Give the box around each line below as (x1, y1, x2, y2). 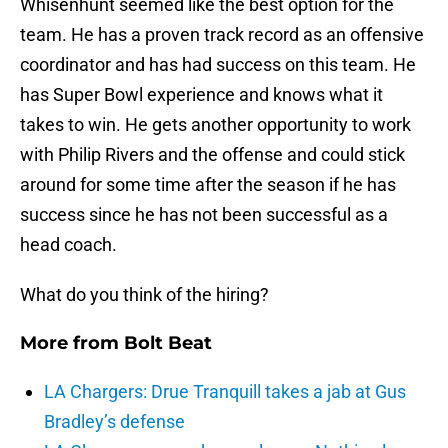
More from (20, 332, 124, 355)
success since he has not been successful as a (20, 204, 388, 226)
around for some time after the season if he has (20, 174, 396, 196)
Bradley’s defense (44, 411, 185, 433)
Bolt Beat (124, 332, 212, 355)
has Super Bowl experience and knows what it (20, 84, 383, 106)
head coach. (20, 234, 117, 256)
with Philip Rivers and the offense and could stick (20, 144, 405, 166)
